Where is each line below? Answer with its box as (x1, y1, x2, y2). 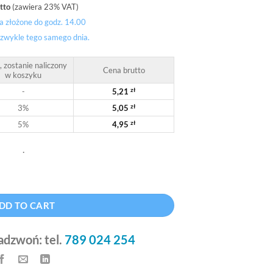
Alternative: (23, 170, 68, 181)
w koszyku (5, 69, 41, 80)
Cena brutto (102, 65, 145, 75)
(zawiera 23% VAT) (10, 2, 79, 12)
